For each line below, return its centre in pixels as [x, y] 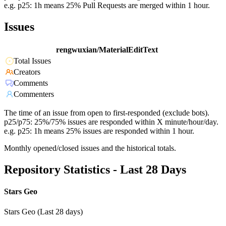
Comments [31, 83]
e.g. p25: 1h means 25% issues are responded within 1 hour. [99, 131]
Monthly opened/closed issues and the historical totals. [90, 148]
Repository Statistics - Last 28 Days [95, 170]
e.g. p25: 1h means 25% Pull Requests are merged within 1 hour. [107, 6]
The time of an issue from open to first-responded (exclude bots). [107, 113]
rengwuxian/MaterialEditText [107, 50]
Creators [27, 72]
